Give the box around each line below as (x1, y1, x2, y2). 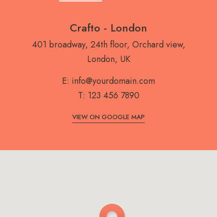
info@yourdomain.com (72, 74, 155, 87)
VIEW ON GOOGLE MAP (72, 112, 145, 122)
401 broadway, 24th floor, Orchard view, (31, 38, 186, 51)
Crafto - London (70, 19, 147, 35)
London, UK (87, 52, 130, 65)
